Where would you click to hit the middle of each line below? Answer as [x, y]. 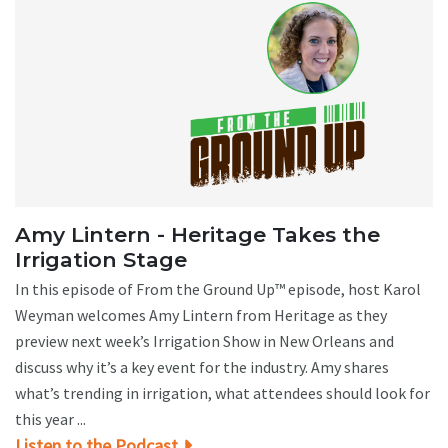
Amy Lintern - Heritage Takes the [197, 235]
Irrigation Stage [101, 260]
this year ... [50, 419]
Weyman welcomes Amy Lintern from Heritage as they [201, 315]
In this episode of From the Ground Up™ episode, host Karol [218, 289]
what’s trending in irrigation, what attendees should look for [222, 393]
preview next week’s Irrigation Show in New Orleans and [204, 341]
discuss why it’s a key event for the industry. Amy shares [202, 367]
